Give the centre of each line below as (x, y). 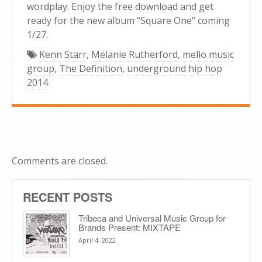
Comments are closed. (60, 161)
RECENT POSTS (68, 196)
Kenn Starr (63, 54)
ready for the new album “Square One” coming (128, 20)
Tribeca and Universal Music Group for (152, 218)
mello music (208, 54)
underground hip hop (175, 68)
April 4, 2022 (97, 240)
